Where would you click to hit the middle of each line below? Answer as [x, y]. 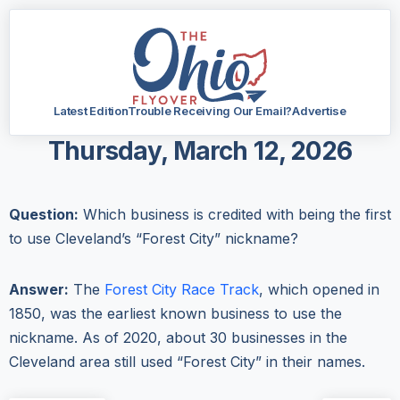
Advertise [319, 110]
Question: [44, 214]
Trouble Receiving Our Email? [210, 110]
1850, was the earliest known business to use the [175, 313]
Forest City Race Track [179, 289]
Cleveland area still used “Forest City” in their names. [187, 361]
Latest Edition [91, 110]
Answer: [39, 289]
